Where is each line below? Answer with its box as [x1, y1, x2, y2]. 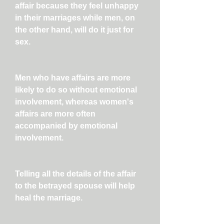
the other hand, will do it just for [15, 25, 133, 34]
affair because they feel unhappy [15, 1, 138, 10]
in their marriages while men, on [15, 13, 135, 22]
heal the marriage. [15, 193, 82, 202]
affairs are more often [15, 109, 95, 118]
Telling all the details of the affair [15, 169, 136, 178]
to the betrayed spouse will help [15, 181, 135, 190]
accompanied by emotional [15, 121, 117, 130]
